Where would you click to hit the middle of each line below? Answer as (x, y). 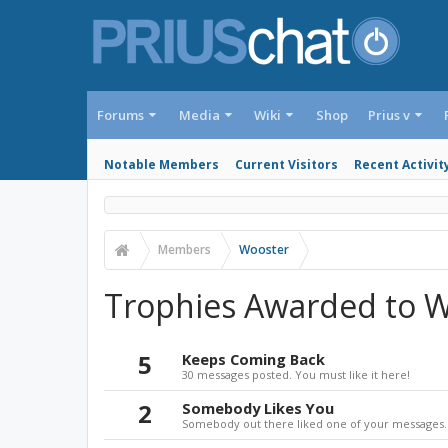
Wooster (264, 249)
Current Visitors (286, 164)
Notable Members (161, 164)
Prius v (388, 115)
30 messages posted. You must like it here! (296, 374)
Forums (120, 115)
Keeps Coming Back (253, 359)
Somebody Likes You (258, 408)
